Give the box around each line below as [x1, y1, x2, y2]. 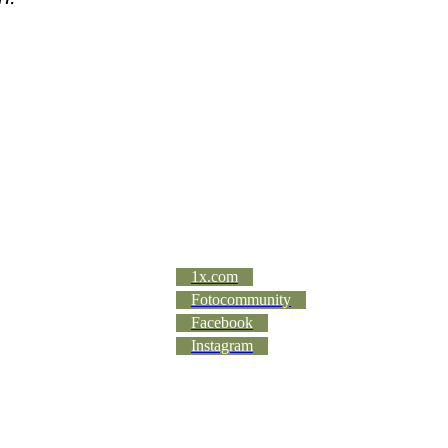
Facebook [191, 314, 253, 331]
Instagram [191, 337, 253, 354]
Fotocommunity [191, 291, 291, 308]
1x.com [191, 268, 238, 285]
